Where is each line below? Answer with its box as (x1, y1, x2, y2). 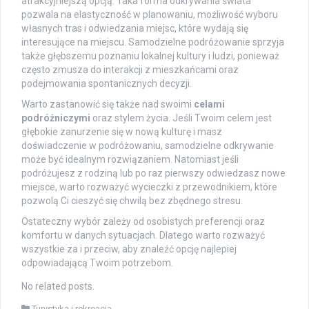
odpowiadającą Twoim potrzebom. (21, 257, 173, 269)
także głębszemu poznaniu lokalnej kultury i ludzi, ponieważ (21, 50, 279, 62)
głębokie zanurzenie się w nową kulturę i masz (21, 126, 222, 138)
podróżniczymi (21, 112, 90, 124)
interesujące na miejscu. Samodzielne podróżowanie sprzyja (21, 37, 284, 48)
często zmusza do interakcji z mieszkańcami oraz (21, 64, 239, 76)
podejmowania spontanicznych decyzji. (21, 78, 192, 90)
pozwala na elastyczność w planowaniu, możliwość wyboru (21, 9, 278, 21)
